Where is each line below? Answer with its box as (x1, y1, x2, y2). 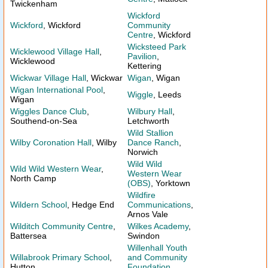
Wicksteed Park (127, 42, 186, 51)
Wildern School (10, 200, 67, 209)
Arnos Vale (127, 209, 168, 219)
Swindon (127, 231, 160, 240)
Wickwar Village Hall (10, 73, 86, 83)
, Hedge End (67, 200, 114, 209)
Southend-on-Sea (10, 116, 77, 126)
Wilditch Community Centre (10, 221, 113, 231)
